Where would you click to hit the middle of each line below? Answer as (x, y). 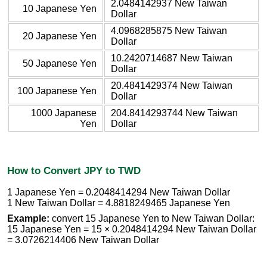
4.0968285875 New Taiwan (169, 30)
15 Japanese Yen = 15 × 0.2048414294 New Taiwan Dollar (132, 229)
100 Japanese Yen (57, 91)
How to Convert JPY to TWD (74, 170)
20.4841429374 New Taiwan (172, 85)
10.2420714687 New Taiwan (172, 58)
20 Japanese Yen (60, 36)
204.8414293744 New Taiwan (174, 113)
